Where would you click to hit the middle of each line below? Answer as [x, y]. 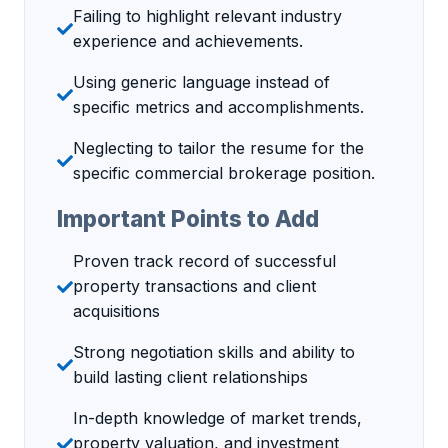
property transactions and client [194, 286]
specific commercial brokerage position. [224, 173]
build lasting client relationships [190, 377]
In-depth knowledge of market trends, [217, 418]
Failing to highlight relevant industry [207, 16]
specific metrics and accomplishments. [218, 107]
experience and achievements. [188, 41]
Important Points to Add [188, 219]
